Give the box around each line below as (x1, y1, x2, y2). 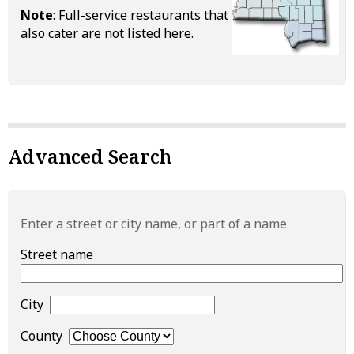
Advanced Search (8, 142, 171, 169)
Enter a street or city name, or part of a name (21, 214, 287, 232)
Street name (21, 245, 100, 263)
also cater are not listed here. (21, 24, 194, 42)
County (21, 326, 69, 345)
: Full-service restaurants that (53, 6, 228, 24)
